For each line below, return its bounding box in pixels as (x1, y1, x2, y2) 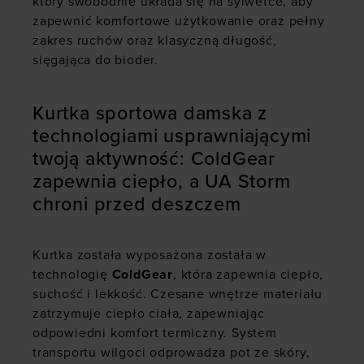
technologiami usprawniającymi (32, 124, 312, 149)
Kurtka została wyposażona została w (32, 247, 267, 264)
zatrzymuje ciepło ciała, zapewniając (32, 305, 265, 323)
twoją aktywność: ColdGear (32, 147, 275, 171)
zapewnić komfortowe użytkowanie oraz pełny (32, 13, 325, 30)
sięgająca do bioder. (32, 52, 162, 69)
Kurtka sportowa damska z (32, 102, 268, 126)
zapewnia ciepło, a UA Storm (32, 170, 291, 194)
